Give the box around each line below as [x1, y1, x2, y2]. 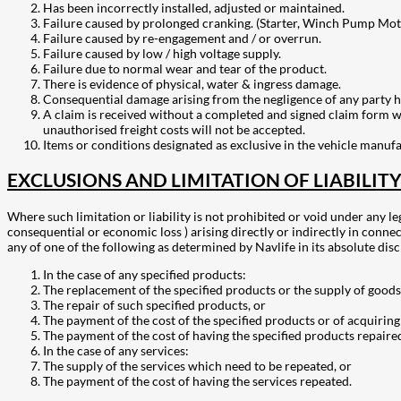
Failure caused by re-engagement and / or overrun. [43, 30, 321, 47]
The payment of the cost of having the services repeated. [43, 372, 352, 388]
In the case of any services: [43, 342, 189, 358]
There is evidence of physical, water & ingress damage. [43, 76, 341, 92]
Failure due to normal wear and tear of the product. [43, 61, 327, 77]
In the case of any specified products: [43, 266, 246, 282]
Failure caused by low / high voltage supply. [43, 46, 281, 62]
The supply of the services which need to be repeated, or [43, 357, 352, 373]
